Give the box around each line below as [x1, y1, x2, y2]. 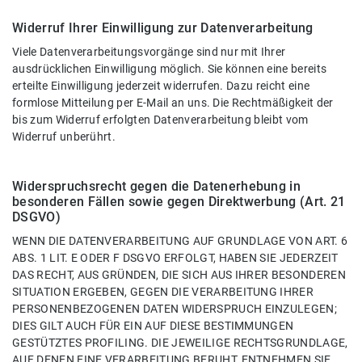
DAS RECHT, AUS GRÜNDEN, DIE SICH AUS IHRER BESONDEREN [12, 268, 346, 283]
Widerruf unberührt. [12, 130, 116, 145]
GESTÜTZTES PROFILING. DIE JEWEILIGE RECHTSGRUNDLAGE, [12, 336, 348, 351]
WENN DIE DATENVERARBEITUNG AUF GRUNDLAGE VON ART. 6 [12, 234, 348, 249]
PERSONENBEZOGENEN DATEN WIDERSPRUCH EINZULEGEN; [12, 302, 338, 317]
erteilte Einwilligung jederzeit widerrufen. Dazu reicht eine [12, 79, 310, 94]
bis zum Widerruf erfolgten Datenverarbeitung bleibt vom [12, 113, 309, 128]
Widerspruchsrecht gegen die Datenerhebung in [12, 179, 301, 195]
